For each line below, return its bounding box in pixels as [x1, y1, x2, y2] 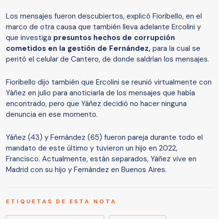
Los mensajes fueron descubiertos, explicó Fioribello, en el [6, 11, 202, 22]
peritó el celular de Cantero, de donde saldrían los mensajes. [6, 54, 209, 65]
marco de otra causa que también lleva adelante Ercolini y [6, 22, 201, 32]
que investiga [6, 33, 53, 43]
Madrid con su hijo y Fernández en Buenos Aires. [6, 165, 167, 175]
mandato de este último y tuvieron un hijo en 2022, [6, 143, 177, 153]
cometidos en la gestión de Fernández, [6, 44, 151, 54]
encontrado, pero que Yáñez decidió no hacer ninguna [6, 99, 187, 109]
